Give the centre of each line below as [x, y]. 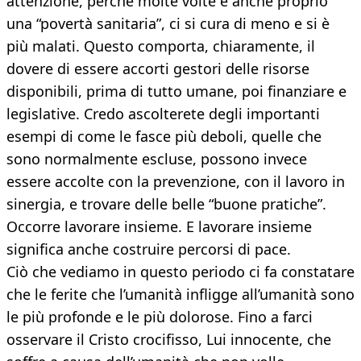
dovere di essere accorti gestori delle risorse [158, 69]
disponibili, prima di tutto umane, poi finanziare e [176, 91]
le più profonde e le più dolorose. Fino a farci [160, 317]
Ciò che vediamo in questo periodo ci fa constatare [180, 272]
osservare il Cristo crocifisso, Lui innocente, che [169, 340]
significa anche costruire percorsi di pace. [149, 249]
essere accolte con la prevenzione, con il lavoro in [176, 182]
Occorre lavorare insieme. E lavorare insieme [159, 227]
